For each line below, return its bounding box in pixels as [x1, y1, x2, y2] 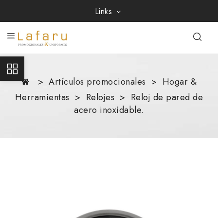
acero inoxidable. [74, 103, 144, 116]
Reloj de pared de [130, 91, 203, 104]
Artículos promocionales [49, 75, 146, 88]
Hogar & [162, 75, 197, 88]
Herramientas [15, 91, 70, 104]
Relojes [86, 91, 114, 104]
